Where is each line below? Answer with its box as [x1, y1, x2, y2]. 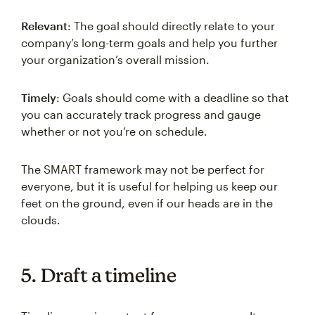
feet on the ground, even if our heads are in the [21, 196, 273, 210]
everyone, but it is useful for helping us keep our [21, 179, 278, 193]
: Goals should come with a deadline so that [56, 91, 289, 104]
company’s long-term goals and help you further [21, 36, 278, 49]
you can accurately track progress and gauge [21, 108, 261, 121]
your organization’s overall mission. [21, 53, 210, 66]
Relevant [21, 19, 67, 32]
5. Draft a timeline [21, 264, 176, 286]
